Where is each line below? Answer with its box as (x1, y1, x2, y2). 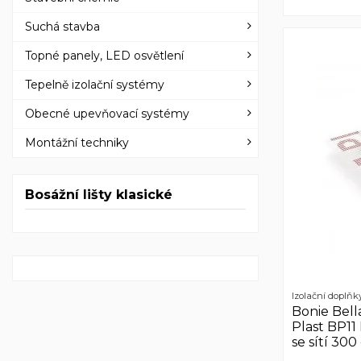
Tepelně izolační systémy (25, 77, 164, 93)
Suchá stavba (25, 19, 100, 35)
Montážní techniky (25, 135, 129, 151)
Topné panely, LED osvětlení (25, 48, 184, 64)
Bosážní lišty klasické (25, 187, 172, 203)
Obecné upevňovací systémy (25, 106, 189, 122)
